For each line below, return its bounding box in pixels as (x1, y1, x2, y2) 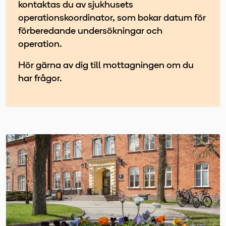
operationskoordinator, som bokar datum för (18, 13, 206, 23)
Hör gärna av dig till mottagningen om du (18, 61, 194, 71)
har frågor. (18, 74, 62, 84)
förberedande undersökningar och (18, 26, 162, 36)
